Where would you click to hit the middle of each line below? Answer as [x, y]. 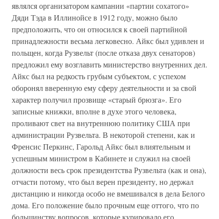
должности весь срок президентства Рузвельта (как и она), [109, 170]
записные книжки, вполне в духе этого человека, [94, 111]
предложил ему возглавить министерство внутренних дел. [109, 64]
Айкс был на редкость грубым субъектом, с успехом [99, 76]
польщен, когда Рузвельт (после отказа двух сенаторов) [103, 53]
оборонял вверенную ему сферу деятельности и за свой [104, 88]
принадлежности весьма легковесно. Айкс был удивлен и [108, 41]
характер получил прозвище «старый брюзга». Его [97, 99]
